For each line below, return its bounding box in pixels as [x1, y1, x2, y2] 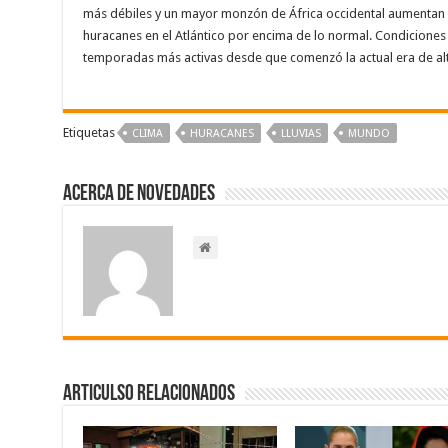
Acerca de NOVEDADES [62, 183, 215, 207]
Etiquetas [62, 125, 115, 141]
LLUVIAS [280, 127, 321, 141]
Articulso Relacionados [62, 383, 235, 407]
